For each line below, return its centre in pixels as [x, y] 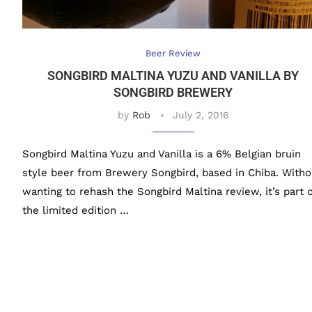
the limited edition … [76, 211]
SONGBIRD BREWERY [173, 93]
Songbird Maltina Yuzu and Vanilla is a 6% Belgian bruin [162, 154]
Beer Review [173, 54]
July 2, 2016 [201, 115]
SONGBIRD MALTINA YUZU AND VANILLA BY [173, 76]
